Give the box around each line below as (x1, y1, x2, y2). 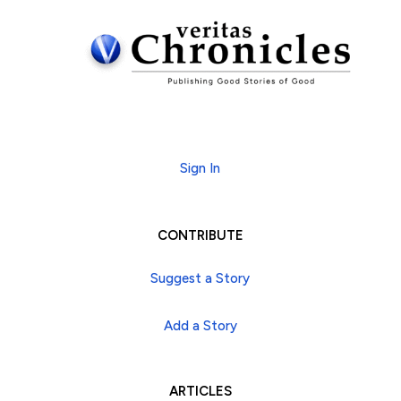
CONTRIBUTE (157, 226, 243, 243)
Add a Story (163, 317, 237, 334)
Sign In (180, 159, 221, 176)
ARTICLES (168, 382, 232, 399)
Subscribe (170, 124, 230, 141)
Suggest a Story (150, 269, 251, 286)
